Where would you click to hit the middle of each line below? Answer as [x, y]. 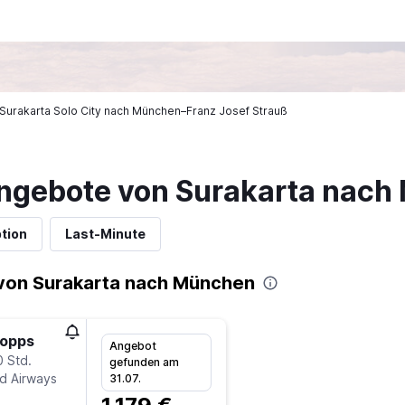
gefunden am [144, 362]
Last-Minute [105, 234]
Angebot [132, 345]
